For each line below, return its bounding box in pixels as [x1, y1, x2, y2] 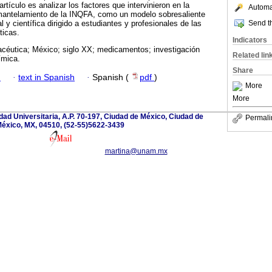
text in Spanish [18, 72, 75, 82]
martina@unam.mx [104, 146, 168, 155]
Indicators [233, 36, 267, 44]
